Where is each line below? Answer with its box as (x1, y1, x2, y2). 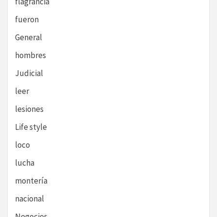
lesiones (15, 104, 44, 115)
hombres (15, 50, 46, 61)
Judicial (15, 68, 43, 79)
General (15, 32, 42, 43)
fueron (15, 14, 39, 25)
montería (15, 175, 47, 186)
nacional (15, 193, 44, 204)
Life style (15, 122, 47, 133)
